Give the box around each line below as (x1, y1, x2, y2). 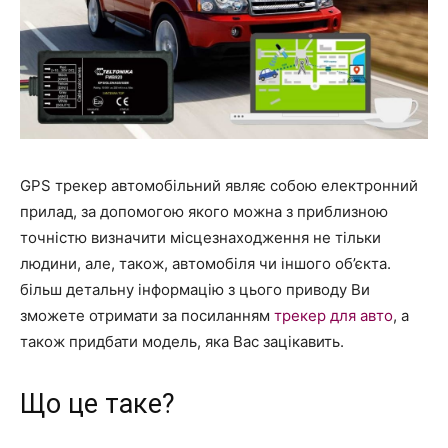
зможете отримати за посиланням (20, 305, 274, 325)
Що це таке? (20, 387, 175, 420)
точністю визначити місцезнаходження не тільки (20, 227, 381, 247)
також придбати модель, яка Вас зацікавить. (20, 331, 344, 351)
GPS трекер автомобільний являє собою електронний (20, 175, 418, 195)
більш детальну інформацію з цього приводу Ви (20, 279, 370, 299)
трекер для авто (274, 305, 393, 325)
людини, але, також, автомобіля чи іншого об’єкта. (20, 253, 391, 273)
